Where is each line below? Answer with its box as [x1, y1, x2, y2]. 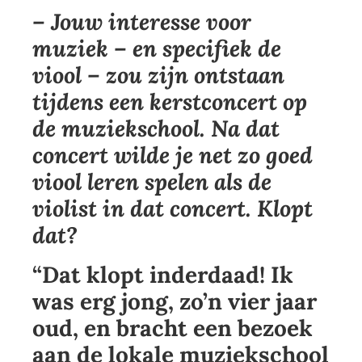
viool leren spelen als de [32, 167, 271, 197]
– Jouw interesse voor [32, 7, 251, 37]
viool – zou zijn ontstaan [32, 61, 284, 90]
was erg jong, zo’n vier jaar [32, 287, 317, 317]
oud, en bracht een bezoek [32, 314, 313, 343]
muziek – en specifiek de [32, 34, 281, 64]
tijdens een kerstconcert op [32, 87, 307, 117]
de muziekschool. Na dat [32, 114, 280, 144]
